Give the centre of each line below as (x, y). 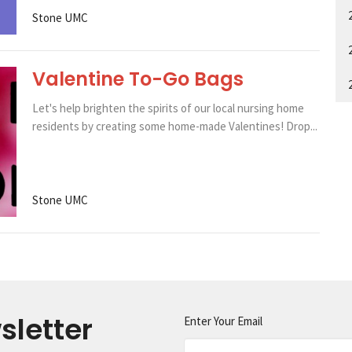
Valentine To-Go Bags (137, 79)
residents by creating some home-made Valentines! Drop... (174, 126)
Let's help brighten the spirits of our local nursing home (168, 108)
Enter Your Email (223, 321)
